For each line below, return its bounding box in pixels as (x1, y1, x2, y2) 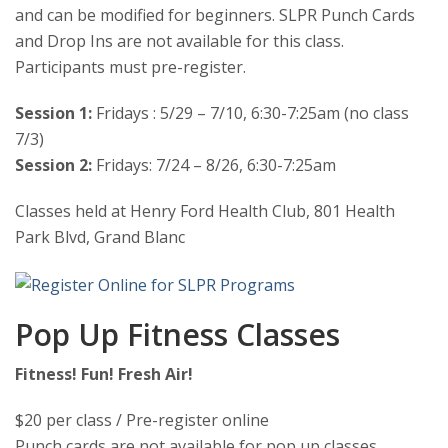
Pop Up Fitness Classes (15, 313, 340, 355)
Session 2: (15, 154, 92, 177)
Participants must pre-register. (15, 56, 246, 79)
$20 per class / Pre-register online (15, 408, 269, 431)
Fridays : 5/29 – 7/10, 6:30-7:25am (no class (92, 102, 409, 125)
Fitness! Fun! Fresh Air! (15, 362, 193, 385)
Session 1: (15, 102, 92, 125)
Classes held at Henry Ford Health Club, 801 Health (15, 200, 395, 223)
